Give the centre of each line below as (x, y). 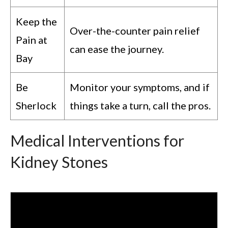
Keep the (36, 21)
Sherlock (36, 105)
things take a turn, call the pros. (140, 105)
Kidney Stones (59, 162)
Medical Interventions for (97, 140)
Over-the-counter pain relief (135, 30)
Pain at (32, 39)
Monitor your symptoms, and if (140, 87)
